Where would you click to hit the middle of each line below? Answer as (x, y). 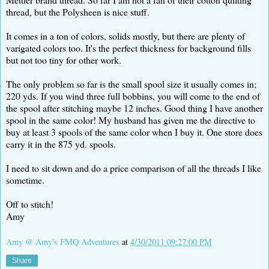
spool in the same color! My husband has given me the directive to (131, 119)
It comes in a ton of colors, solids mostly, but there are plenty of (125, 35)
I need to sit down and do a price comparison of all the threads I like (134, 168)
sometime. (25, 180)
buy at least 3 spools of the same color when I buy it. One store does (134, 131)
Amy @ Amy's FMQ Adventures (63, 242)
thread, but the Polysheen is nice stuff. (78, 11)
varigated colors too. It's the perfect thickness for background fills (128, 47)
